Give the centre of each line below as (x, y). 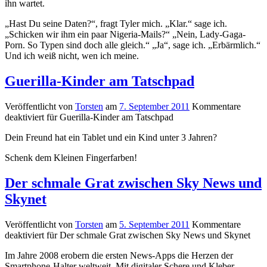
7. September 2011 (154, 106)
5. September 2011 (154, 224)
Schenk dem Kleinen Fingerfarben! (71, 157)
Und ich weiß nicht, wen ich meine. (72, 56)
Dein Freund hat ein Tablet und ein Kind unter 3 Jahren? (111, 137)
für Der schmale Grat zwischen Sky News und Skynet (147, 235)
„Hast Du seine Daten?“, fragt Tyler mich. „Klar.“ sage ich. (116, 24)
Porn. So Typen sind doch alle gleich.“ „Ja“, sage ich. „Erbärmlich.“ (133, 45)
